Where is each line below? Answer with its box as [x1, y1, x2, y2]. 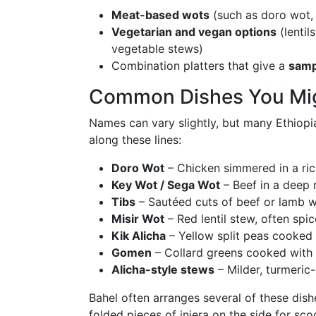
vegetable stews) [111, 42, 203, 56]
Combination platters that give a [111, 59, 288, 73]
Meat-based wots [111, 8, 209, 22]
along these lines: [89, 133, 181, 147]
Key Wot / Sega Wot [111, 178, 220, 192]
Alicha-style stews [111, 262, 214, 276]
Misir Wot [111, 212, 164, 226]
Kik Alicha [111, 229, 166, 243]
